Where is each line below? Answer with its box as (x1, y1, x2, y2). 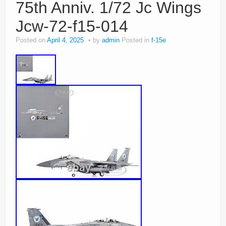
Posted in (122, 37, 151, 44)
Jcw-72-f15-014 (16, 17, 128, 35)
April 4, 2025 (47, 37, 84, 44)
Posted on (16, 37, 47, 44)
